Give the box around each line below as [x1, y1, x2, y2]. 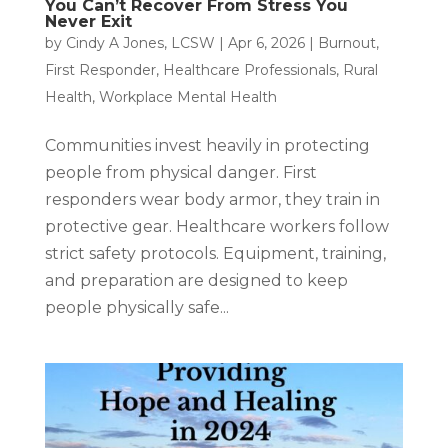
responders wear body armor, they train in [44, 190, 380, 210]
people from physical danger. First [44, 163, 317, 183]
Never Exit [44, 12, 132, 32]
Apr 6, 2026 [227, 34, 305, 53]
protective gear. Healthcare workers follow [44, 217, 389, 237]
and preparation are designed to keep [44, 271, 348, 291]
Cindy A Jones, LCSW [65, 34, 215, 53]
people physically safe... [44, 298, 229, 318]
